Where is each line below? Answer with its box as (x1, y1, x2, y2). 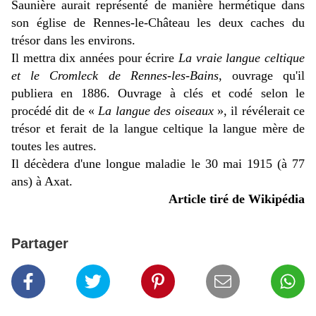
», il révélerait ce (213, 104, 305, 119)
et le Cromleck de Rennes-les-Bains (11, 68, 219, 83)
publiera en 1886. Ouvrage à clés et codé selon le (11, 86, 305, 101)
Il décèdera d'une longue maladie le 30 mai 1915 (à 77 (11, 157, 305, 171)
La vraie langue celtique (178, 51, 305, 66)
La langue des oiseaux (98, 104, 214, 119)
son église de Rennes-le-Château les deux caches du (11, 16, 305, 30)
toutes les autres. (11, 139, 97, 154)
